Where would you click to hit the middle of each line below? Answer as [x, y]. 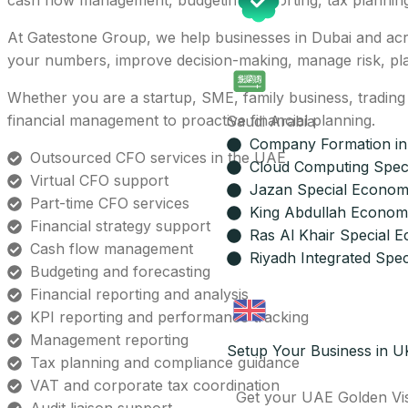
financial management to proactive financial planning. [191, 120]
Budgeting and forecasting [120, 271]
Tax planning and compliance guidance [165, 362]
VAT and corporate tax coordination [155, 385]
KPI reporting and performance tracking [169, 317]
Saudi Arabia [270, 121]
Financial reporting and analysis [139, 294]
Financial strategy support [120, 226]
